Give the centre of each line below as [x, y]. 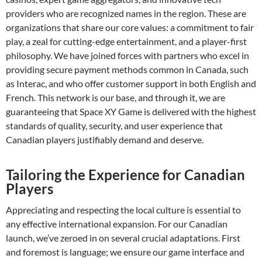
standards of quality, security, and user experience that [114, 125]
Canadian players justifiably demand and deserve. [105, 139]
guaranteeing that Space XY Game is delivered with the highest [131, 111]
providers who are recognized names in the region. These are [126, 13]
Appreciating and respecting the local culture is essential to [123, 209]
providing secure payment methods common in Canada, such [127, 69]
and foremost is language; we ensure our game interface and [125, 251]
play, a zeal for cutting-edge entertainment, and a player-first [126, 41]
